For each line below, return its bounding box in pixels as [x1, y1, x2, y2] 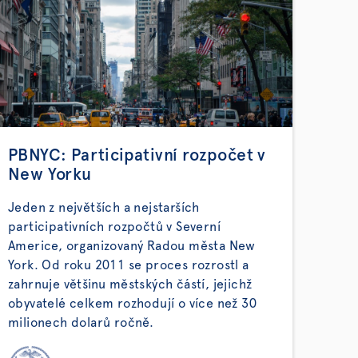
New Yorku [8, 166, 92, 183]
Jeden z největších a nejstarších [8, 201, 200, 214]
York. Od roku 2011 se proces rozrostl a [8, 259, 249, 272]
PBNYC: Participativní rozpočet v [8, 147, 266, 164]
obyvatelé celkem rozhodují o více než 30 [8, 297, 257, 310]
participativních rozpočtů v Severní [8, 221, 221, 233]
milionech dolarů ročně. [8, 316, 154, 329]
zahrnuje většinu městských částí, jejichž [8, 278, 253, 291]
